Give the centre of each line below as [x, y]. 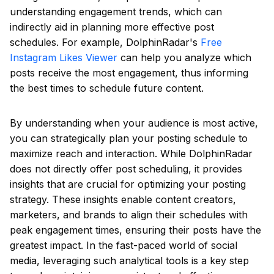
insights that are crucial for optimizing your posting [128, 184]
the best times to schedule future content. [107, 88]
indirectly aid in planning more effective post [112, 27]
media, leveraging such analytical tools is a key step [129, 261]
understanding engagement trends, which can [116, 12]
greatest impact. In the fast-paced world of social [124, 245]
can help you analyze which [184, 57]
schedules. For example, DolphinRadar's [105, 42]
